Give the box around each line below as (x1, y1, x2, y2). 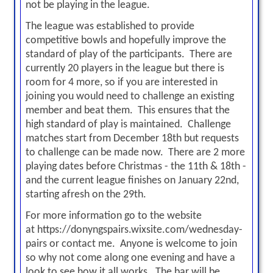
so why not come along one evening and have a (25, 252, 235, 264)
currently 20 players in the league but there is (25, 63, 224, 74)
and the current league (25, 175, 128, 186)
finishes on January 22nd (127, 175, 236, 186)
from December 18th (88, 133, 182, 144)
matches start (25, 133, 89, 144)
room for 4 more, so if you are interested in (25, 77, 218, 88)
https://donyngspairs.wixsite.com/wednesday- (37, 224, 243, 236)
